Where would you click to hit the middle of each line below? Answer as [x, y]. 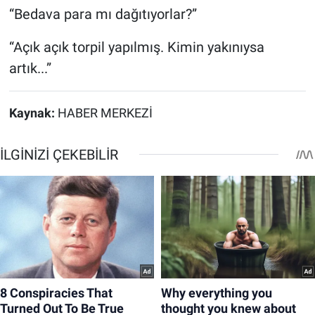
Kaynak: [33, 113]
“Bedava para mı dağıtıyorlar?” [103, 14]
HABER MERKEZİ [105, 113]
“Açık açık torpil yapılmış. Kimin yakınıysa [136, 47]
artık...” [30, 68]
